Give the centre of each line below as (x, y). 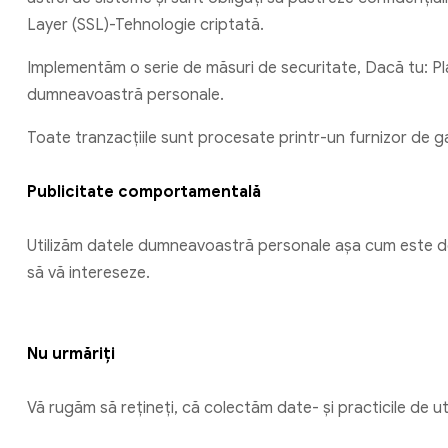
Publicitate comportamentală (144, 191)
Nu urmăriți (71, 353)
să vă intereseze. (88, 272)
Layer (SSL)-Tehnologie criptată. (145, 24)
